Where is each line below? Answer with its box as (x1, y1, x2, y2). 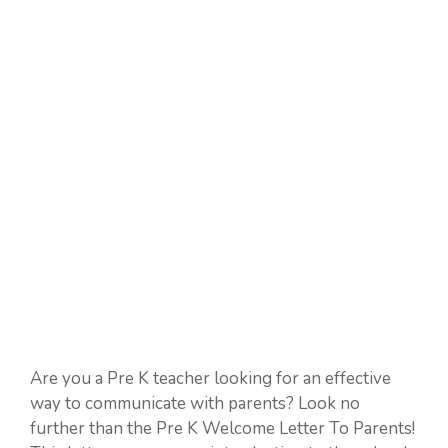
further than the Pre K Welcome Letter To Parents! (30, 417, 415, 440)
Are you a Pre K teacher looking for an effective (30, 367, 391, 390)
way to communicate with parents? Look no (30, 392, 360, 415)
